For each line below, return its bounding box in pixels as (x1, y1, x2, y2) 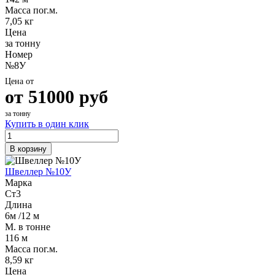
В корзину (10, 144, 47, 153)
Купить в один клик (5, 118, 89, 129)
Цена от (5, 76, 34, 86)
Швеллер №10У (5, 166, 71, 177)
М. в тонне (5, 221, 50, 232)
